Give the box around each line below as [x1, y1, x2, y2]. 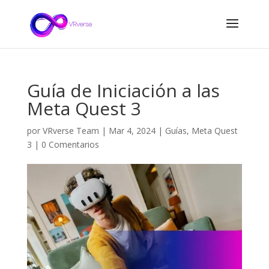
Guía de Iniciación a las [26, 78, 220, 103]
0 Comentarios [41, 139, 99, 150]
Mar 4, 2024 [108, 125, 156, 136]
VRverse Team [42, 125, 99, 136]
